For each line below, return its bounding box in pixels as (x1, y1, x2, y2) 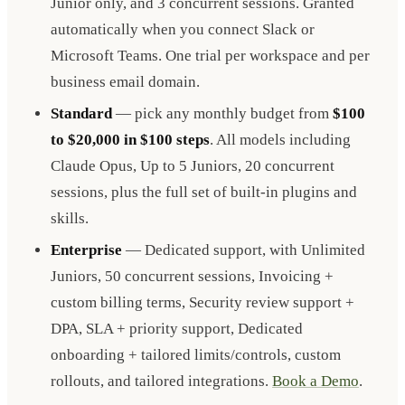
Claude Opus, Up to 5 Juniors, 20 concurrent (51, 157, 334, 175)
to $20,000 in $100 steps (51, 131, 210, 149)
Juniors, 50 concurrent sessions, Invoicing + (51, 268, 334, 286)
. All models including (210, 131, 351, 149)
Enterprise (51, 241, 122, 259)
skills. (51, 210, 89, 228)
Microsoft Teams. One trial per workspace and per (51, 47, 370, 65)
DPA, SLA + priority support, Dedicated (51, 320, 303, 338)
